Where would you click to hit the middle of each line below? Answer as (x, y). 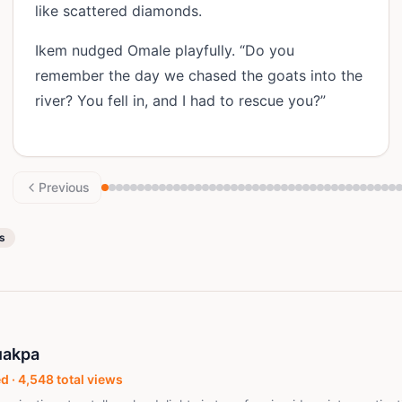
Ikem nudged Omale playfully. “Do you (165, 50)
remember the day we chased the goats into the (199, 75)
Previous (64, 187)
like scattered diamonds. (123, 11)
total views (88, 379)
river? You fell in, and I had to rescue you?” (185, 100)
